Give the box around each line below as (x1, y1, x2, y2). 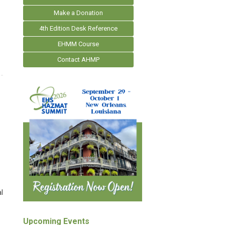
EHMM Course (58, 40, 99, 48)
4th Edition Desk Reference (39, 25, 118, 32)
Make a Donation (54, 9, 103, 17)
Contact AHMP (57, 56, 99, 63)
